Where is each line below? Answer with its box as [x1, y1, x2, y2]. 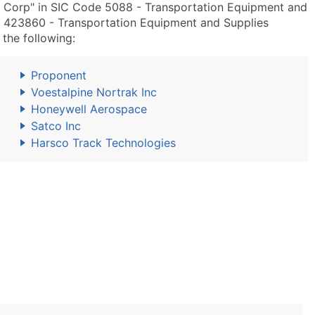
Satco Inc [31, 119, 81, 133]
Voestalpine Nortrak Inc [31, 85, 157, 99]
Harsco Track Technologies [31, 136, 176, 150]
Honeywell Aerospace [31, 102, 147, 116]
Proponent [31, 68, 86, 82]
